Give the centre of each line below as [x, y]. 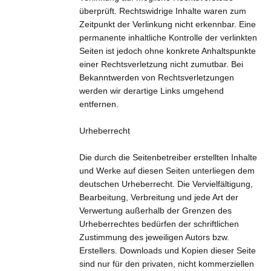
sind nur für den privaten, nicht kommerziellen [166, 263]
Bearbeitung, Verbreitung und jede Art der [158, 197]
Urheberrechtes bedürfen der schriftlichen [159, 224]
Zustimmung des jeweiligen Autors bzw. [154, 237]
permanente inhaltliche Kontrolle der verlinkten [168, 37]
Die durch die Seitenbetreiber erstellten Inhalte [168, 157]
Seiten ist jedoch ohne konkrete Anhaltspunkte [167, 51]
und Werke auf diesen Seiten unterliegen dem [167, 170]
